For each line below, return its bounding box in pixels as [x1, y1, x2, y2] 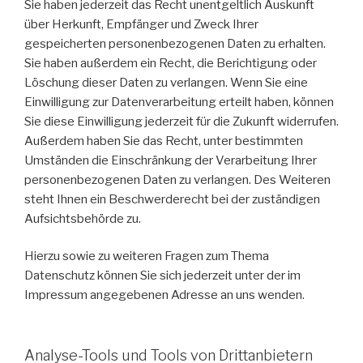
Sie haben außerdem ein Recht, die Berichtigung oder [24, 55, 317, 70]
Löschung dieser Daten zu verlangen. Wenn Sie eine [24, 75, 308, 90]
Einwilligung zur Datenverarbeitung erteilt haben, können [24, 94, 334, 109]
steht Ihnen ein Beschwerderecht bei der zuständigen [24, 191, 320, 207]
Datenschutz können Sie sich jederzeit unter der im [24, 268, 301, 284]
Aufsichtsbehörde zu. [24, 211, 141, 226]
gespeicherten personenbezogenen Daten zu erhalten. [24, 36, 326, 51]
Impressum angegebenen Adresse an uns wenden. [24, 288, 305, 303]
